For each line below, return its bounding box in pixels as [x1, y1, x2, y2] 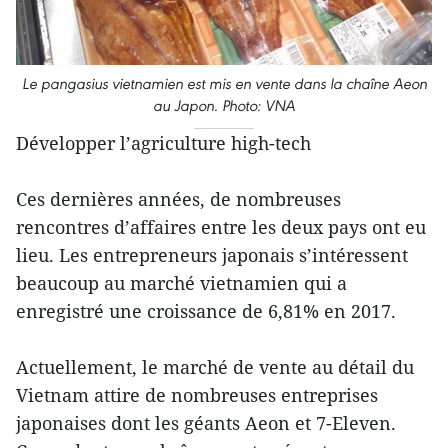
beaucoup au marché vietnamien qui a [16, 270, 347, 295]
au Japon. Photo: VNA [153, 95, 295, 115]
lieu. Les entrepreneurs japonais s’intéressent [16, 242, 408, 267]
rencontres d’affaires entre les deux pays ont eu [16, 214, 426, 239]
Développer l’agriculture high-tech [16, 130, 311, 155]
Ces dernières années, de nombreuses [16, 186, 341, 211]
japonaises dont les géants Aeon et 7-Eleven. [16, 410, 396, 435]
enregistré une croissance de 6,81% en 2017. [16, 298, 396, 323]
